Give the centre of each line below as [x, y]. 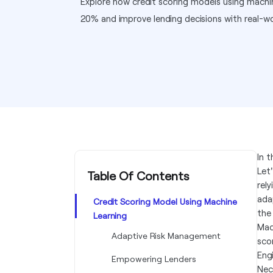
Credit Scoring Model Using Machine [165, 201]
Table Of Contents [138, 175]
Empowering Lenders [154, 259]
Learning [110, 215]
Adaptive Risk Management [166, 236]
